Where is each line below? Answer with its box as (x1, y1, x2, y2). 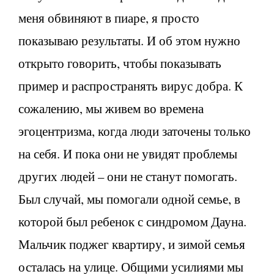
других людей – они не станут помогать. (18, 167, 237, 185)
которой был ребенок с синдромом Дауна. (18, 212, 246, 230)
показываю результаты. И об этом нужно (18, 31, 240, 49)
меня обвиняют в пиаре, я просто (18, 9, 199, 26)
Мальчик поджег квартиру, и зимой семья (18, 235, 245, 253)
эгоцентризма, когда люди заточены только (18, 122, 251, 139)
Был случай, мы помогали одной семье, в (18, 190, 240, 207)
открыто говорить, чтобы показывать (18, 54, 221, 72)
